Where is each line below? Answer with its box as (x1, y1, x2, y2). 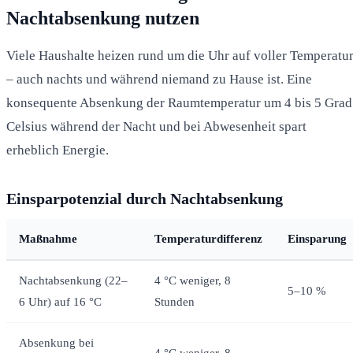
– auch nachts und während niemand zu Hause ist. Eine (6, 71, 312, 87)
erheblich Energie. (6, 142, 109, 158)
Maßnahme (19, 232, 77, 245)
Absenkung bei (19, 336, 94, 349)
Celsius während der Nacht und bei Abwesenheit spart (6, 118, 307, 134)
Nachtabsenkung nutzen (6, 7, 199, 28)
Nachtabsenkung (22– (19, 273, 128, 287)
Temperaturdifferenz (154, 232, 262, 245)
